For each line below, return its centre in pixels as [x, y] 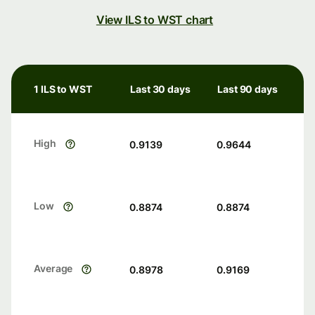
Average [53, 269]
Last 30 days [160, 89]
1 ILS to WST [63, 89]
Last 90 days [247, 89]
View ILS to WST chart [155, 20]
